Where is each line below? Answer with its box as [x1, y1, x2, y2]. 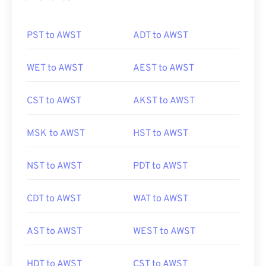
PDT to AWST [133, 160, 188, 172]
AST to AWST [27, 226, 82, 237]
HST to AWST [133, 128, 188, 140]
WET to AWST [27, 62, 83, 74]
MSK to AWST [27, 128, 85, 140]
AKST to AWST [133, 95, 195, 107]
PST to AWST [27, 30, 81, 42]
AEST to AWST [133, 62, 194, 74]
